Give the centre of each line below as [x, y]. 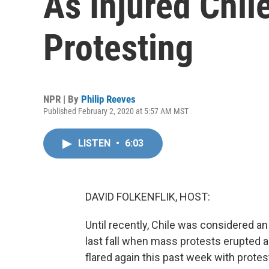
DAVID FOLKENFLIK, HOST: [148, 197]
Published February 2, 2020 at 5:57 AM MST [116, 111]
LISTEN [95, 143]
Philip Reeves [108, 99]
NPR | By [62, 99]
